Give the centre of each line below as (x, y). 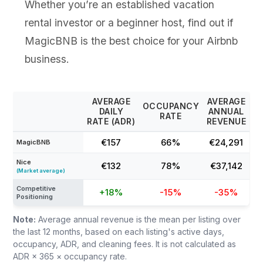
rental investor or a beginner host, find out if (129, 23)
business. (47, 59)
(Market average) (41, 171)
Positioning (35, 197)
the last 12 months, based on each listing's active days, (119, 232)
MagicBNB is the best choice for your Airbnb (131, 41)
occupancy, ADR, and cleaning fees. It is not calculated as (125, 244)
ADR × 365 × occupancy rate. (70, 256)
